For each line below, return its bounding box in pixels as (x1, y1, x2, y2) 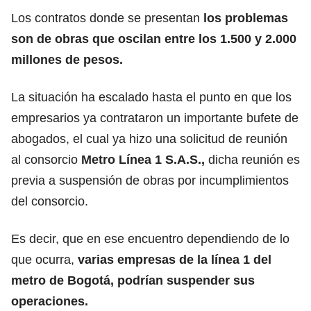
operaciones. (11, 294, 88, 308)
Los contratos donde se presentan (11, 10, 203, 25)
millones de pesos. (11, 52, 123, 67)
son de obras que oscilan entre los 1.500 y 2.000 (11, 31, 296, 46)
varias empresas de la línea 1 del (78, 252, 271, 267)
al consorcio (11, 152, 81, 167)
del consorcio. (11, 194, 88, 208)
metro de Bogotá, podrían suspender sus (11, 273, 255, 287)
